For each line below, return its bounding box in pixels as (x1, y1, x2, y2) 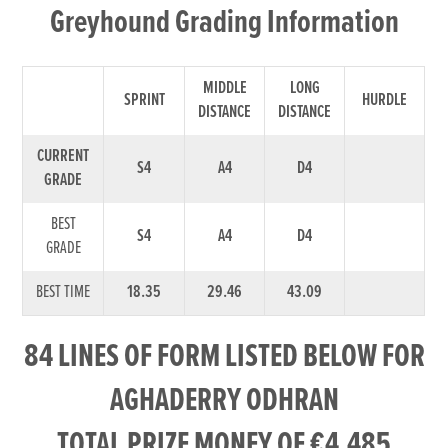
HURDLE (362, 88, 408, 112)
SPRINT (123, 88, 165, 112)
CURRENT (37, 144, 90, 168)
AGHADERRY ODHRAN (109, 379, 339, 423)
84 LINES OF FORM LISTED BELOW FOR (23, 335, 425, 379)
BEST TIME (36, 280, 91, 304)
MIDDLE (202, 76, 247, 100)
